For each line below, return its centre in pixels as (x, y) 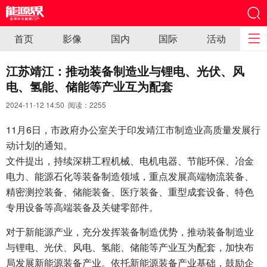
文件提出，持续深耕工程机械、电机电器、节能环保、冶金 (130, 161)
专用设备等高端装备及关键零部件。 (82, 207)
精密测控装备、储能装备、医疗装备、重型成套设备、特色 (130, 192)
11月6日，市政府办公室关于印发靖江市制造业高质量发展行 (133, 130)
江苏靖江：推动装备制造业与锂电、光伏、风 (125, 71)
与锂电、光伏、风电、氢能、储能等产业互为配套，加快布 (130, 247)
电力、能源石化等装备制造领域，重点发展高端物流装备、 (130, 176)
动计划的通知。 (39, 145)
